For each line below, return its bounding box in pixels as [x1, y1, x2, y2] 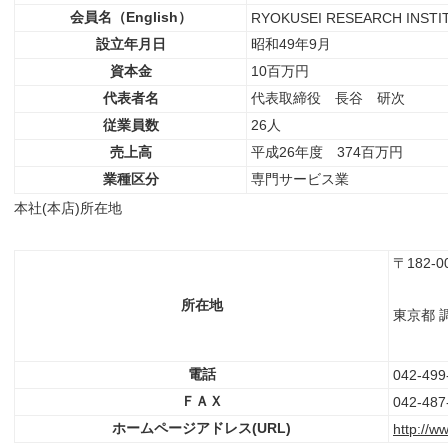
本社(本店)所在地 [14, 200, 122, 216]
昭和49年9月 [251, 36, 331, 52]
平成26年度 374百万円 [251, 144, 403, 160]
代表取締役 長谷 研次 [251, 90, 405, 106]
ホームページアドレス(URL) [112, 420, 291, 436]
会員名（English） [69, 9, 192, 25]
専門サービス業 [251, 171, 349, 187]
